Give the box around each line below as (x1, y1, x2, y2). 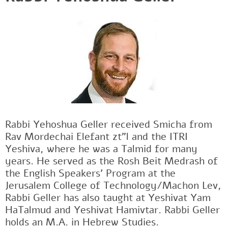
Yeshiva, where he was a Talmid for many (5, 142, 197, 156)
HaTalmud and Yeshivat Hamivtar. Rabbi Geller (5, 203, 220, 217)
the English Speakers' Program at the (5, 166, 176, 181)
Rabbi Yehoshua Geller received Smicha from (5, 118, 212, 132)
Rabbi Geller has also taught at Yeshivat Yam (5, 191, 211, 205)
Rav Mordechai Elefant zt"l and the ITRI (5, 130, 188, 144)
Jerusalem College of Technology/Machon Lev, (5, 179, 221, 193)
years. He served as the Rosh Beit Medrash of (5, 154, 218, 168)
